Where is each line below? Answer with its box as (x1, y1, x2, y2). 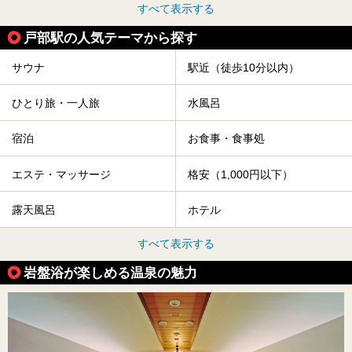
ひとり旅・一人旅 (12, 97, 100, 110)
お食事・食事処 (188, 132, 265, 145)
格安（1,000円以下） (188, 167, 293, 181)
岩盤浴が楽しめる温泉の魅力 (24, 264, 197, 280)
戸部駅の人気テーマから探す (24, 30, 197, 46)
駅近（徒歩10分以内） (188, 60, 299, 74)
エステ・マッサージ (12, 167, 111, 181)
